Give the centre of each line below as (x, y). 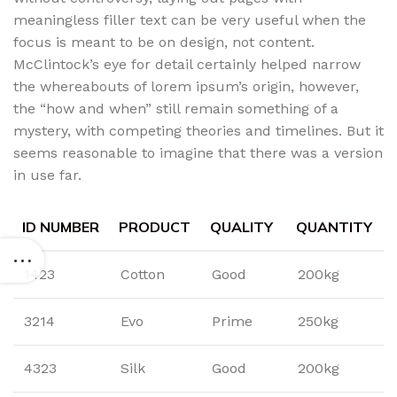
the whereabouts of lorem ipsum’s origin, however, (186, 86)
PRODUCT (155, 227)
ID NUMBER (61, 227)
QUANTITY (334, 227)
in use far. (47, 175)
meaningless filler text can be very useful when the (190, 20)
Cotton (143, 274)
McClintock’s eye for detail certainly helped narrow (187, 64)
